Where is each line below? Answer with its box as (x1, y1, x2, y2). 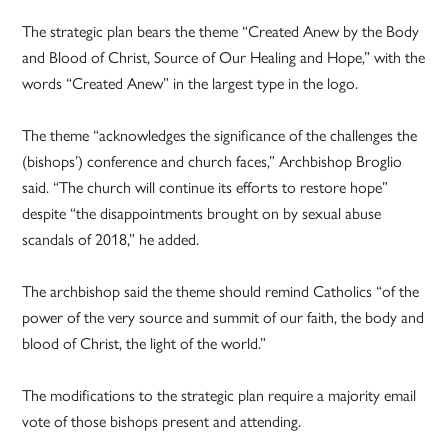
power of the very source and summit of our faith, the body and (22, 304, 425, 328)
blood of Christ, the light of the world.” (22, 330, 267, 354)
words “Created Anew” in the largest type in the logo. (22, 70, 359, 94)
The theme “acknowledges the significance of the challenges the (22, 122, 418, 146)
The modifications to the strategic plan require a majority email (22, 382, 417, 406)
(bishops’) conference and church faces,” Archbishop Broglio (22, 148, 403, 172)
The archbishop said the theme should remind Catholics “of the (22, 278, 420, 302)
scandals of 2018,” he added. (22, 226, 200, 250)
